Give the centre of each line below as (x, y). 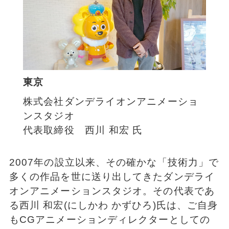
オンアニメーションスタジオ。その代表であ (112, 191)
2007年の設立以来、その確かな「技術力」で (114, 163)
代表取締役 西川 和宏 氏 (83, 130)
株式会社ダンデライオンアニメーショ (111, 102)
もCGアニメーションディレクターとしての (109, 220)
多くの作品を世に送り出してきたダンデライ (112, 177)
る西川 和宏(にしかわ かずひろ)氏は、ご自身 (113, 205)
